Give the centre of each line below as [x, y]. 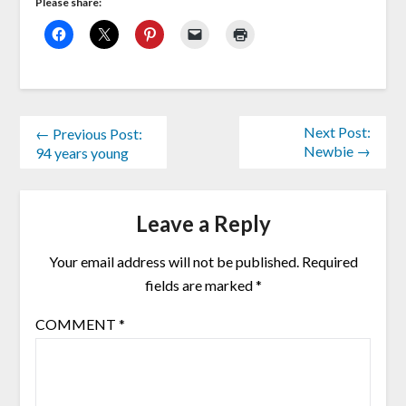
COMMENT [77, 324]
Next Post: [338, 132]
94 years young [82, 153]
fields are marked [200, 285]
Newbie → [338, 151]
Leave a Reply [203, 223]
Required [329, 261]
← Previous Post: [88, 134]
